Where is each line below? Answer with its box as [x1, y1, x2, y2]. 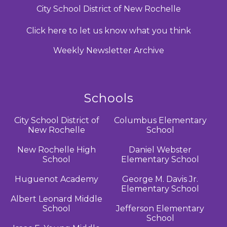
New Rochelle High [17, 144, 96, 155]
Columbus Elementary [113, 115, 207, 125]
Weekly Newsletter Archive [53, 45, 164, 55]
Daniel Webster [129, 144, 192, 155]
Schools [83, 90, 134, 105]
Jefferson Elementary [116, 203, 205, 213]
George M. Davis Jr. [122, 174, 199, 184]
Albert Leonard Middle [11, 194, 103, 204]
